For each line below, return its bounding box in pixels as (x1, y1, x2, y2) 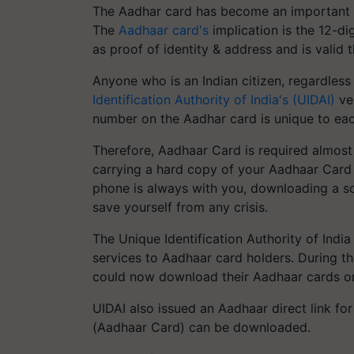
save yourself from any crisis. (92, 198, 268, 215)
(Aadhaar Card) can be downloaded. (92, 318, 311, 335)
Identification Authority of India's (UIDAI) (92, 91, 335, 107)
